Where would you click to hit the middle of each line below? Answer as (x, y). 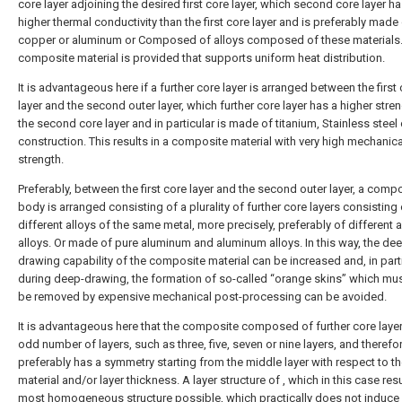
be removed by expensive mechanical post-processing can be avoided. (202, 297)
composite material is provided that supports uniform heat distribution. (201, 58)
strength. (41, 159)
